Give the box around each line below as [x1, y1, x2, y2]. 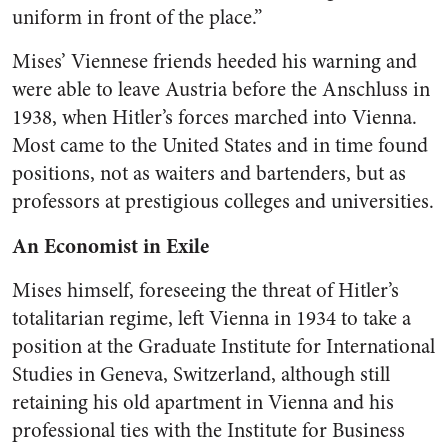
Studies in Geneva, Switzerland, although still [12, 360, 390, 389]
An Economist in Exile [12, 231, 209, 261]
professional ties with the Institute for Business [12, 416, 405, 445]
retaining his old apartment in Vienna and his [12, 388, 394, 417]
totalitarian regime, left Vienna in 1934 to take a [12, 304, 411, 333]
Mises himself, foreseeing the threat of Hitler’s [12, 276, 399, 305]
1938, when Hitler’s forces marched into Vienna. [12, 103, 417, 132]
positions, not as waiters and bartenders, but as [12, 159, 406, 188]
